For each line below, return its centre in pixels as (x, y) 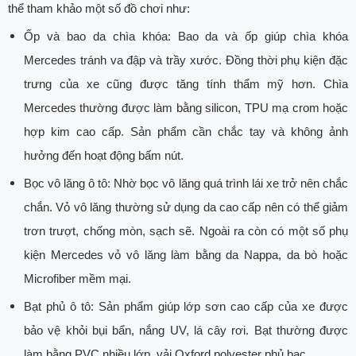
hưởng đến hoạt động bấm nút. (105, 156)
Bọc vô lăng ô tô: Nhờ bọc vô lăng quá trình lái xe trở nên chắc (186, 184)
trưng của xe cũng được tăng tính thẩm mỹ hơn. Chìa (186, 84)
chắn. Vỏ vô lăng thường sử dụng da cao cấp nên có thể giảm (186, 207)
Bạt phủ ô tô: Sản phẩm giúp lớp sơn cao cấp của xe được (186, 307)
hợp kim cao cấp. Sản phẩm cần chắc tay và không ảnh (186, 132)
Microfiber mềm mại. (77, 279)
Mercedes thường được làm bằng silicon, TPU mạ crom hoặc (186, 108)
